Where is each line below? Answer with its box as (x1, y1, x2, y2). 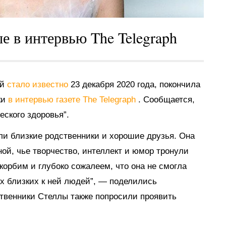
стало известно (7, 80, 71, 89)
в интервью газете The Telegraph (8, 95, 138, 104)
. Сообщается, (138, 95, 195, 104)
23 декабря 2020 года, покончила (71, 80, 200, 89)
